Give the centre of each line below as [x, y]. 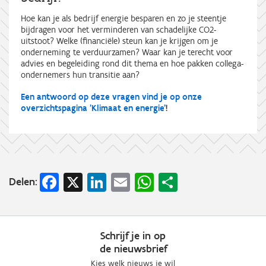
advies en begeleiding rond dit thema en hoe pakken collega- [132, 64]
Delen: [23, 181]
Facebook [96, 181]
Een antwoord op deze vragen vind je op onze [111, 97]
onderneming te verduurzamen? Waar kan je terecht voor [127, 53]
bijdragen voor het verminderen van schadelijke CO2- [118, 30]
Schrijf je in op [133, 236]
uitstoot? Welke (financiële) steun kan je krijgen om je [119, 41]
